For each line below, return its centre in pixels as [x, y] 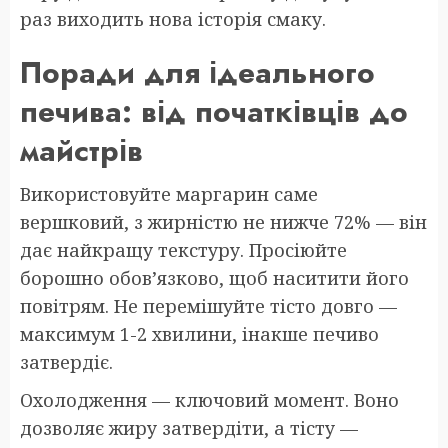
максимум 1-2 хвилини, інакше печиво [199, 333]
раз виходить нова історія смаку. [173, 18]
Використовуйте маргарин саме [169, 193]
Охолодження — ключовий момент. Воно [209, 399]
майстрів [81, 150]
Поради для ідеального [197, 72]
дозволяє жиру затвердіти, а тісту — [189, 427]
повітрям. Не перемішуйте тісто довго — [208, 305]
